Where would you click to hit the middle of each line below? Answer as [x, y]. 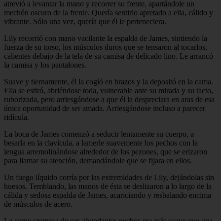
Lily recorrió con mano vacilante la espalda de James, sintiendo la [106, 38]
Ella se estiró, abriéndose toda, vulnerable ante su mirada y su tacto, [109, 90]
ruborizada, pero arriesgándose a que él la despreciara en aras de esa [109, 99]
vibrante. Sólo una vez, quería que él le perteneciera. [85, 21]
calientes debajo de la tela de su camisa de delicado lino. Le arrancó [109, 56]
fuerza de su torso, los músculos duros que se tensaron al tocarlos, [106, 47]
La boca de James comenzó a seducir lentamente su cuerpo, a [99, 134]
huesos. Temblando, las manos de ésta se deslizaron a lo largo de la [108, 186]
